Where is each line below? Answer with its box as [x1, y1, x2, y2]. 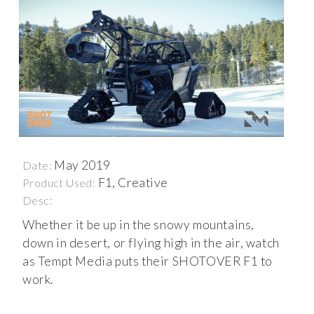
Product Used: [22, 176, 98, 190]
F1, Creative [97, 175, 168, 191]
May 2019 [54, 158, 111, 173]
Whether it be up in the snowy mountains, [22, 217, 255, 233]
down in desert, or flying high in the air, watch [22, 235, 280, 251]
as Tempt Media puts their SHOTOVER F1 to [22, 254, 273, 269]
